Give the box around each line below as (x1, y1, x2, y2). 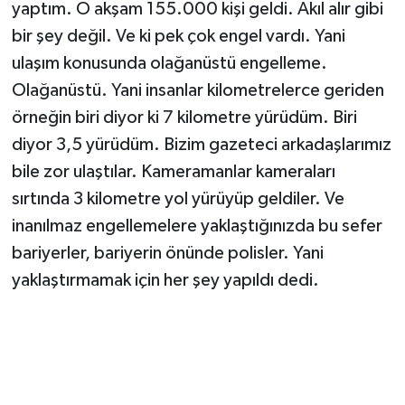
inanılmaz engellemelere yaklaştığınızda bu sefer (11, 216, 382, 235)
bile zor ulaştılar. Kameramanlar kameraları (11, 162, 335, 181)
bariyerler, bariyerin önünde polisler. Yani (11, 243, 324, 262)
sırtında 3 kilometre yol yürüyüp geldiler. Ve (11, 189, 344, 208)
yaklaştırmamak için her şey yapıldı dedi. (11, 270, 319, 289)
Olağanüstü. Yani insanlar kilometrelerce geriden (11, 80, 384, 99)
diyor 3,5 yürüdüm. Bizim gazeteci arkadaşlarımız (11, 135, 391, 154)
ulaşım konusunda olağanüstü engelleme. (11, 53, 327, 72)
